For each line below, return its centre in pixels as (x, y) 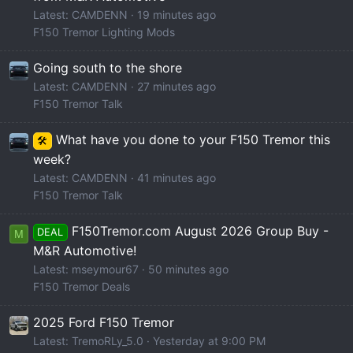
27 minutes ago (176, 86)
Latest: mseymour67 (86, 269)
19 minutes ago (176, 14)
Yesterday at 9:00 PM (209, 341)
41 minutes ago (176, 177)
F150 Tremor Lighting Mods (104, 32)
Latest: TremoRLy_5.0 (88, 341)
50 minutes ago (188, 269)
